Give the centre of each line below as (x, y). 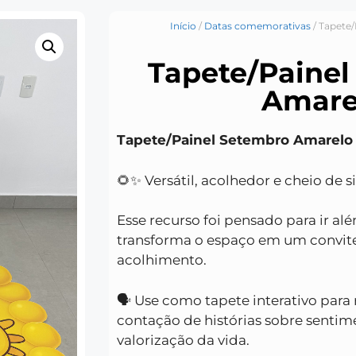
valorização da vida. (183, 340)
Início (183, 26)
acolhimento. (162, 260)
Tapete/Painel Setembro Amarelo (235, 140)
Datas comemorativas (257, 26)
